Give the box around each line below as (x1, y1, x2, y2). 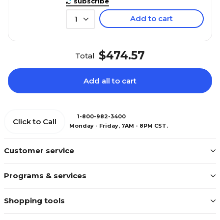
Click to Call (13, 116, 56, 126)
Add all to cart (83, 76, 137, 85)
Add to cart (130, 13, 173, 23)
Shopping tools (4, 195, 65, 205)
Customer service (4, 145, 74, 155)
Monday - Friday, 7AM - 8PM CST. (69, 122, 168, 129)
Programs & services (4, 170, 86, 180)
